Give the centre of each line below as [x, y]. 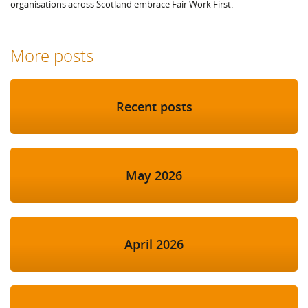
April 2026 [154, 244]
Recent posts [154, 107]
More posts [52, 56]
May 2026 [154, 176]
